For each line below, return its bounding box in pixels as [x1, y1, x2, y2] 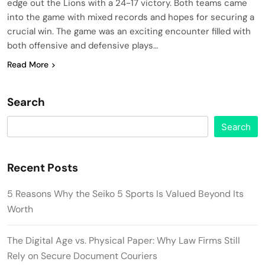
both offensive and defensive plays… [7, 39, 158, 51]
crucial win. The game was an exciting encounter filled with [7, 25, 251, 37]
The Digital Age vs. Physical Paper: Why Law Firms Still [7, 234, 240, 247]
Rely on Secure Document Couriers [7, 249, 160, 262]
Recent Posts [7, 160, 78, 175]
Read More [7, 59, 49, 70]
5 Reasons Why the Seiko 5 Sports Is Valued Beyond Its [7, 187, 244, 200]
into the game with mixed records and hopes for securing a [7, 11, 254, 23]
